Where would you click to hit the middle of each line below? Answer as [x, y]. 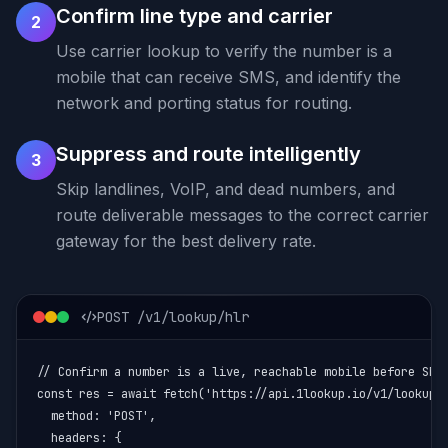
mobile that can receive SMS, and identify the [228, 77]
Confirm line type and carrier [194, 16]
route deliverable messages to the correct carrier [242, 215]
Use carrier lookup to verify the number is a [224, 51]
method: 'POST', [96, 416]
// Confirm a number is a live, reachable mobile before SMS [240, 372]
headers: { [79, 438]
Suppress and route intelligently [208, 154]
